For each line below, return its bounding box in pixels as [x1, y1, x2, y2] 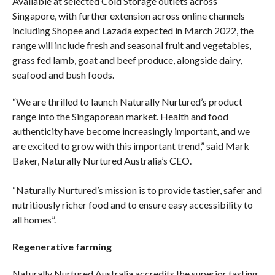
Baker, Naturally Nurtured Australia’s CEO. [12, 154, 192, 166]
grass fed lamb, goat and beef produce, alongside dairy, [12, 53, 242, 66]
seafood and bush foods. [12, 68, 114, 80]
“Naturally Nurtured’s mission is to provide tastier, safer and [12, 184, 262, 196]
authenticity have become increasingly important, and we [12, 125, 250, 137]
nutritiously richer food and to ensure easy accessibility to [12, 198, 253, 211]
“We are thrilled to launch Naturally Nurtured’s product [12, 95, 242, 107]
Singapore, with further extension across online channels [12, 9, 245, 21]
